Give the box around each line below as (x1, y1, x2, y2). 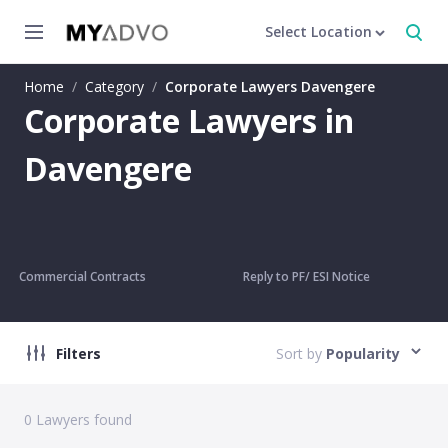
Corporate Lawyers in (24, 99, 354, 142)
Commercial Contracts (18, 268, 146, 285)
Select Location (265, 22, 372, 41)
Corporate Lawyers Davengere (165, 77, 375, 96)
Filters (56, 343, 101, 363)
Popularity (326, 343, 400, 363)
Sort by (276, 343, 322, 363)
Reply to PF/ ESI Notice (242, 268, 370, 285)
